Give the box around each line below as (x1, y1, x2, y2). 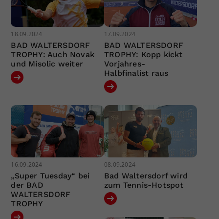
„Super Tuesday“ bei (11, 171, 90, 181)
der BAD (11, 180, 44, 190)
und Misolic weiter (11, 59, 84, 68)
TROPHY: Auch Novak (11, 49, 95, 59)
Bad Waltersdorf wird (104, 171, 188, 181)
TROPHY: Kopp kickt (104, 49, 183, 59)
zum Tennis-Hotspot (104, 180, 184, 190)
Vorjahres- (104, 59, 145, 68)
